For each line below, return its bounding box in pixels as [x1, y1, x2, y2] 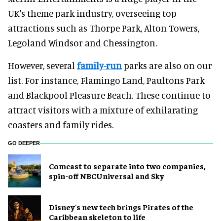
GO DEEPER [8, 140, 40, 146]
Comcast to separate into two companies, [49, 161, 206, 171]
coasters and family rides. [8, 118, 113, 130]
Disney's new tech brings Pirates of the [49, 202, 193, 212]
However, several [8, 59, 77, 71]
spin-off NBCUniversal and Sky [49, 171, 164, 181]
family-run [77, 59, 122, 71]
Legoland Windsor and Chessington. [8, 37, 157, 48]
